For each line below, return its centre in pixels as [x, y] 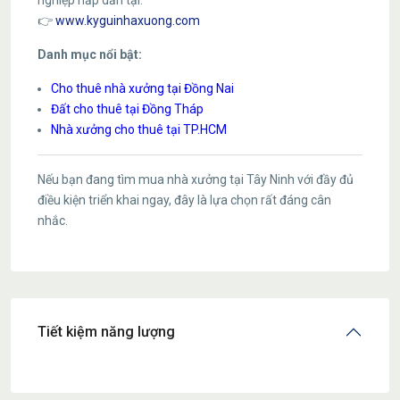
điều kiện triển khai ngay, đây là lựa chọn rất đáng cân [184, 200]
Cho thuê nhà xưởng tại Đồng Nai [142, 88]
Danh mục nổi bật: [90, 54]
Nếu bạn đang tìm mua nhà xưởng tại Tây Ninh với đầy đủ [196, 179]
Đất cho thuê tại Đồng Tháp [127, 109]
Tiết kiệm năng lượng [106, 332]
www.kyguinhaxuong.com [128, 21]
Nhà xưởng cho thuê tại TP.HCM [139, 129]
